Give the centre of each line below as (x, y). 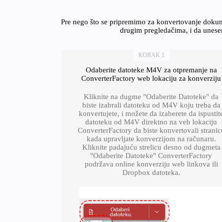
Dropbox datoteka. (151, 172)
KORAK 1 (151, 55)
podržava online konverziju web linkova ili (151, 164)
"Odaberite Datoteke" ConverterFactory (151, 156)
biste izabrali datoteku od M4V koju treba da (151, 105)
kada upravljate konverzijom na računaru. (151, 139)
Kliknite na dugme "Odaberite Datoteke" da (151, 97)
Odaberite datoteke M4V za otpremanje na (151, 70)
